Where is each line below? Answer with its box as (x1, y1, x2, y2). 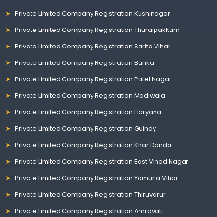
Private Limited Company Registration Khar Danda (15, 140, 172, 150)
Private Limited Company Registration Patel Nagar (15, 74, 172, 84)
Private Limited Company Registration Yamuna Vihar (15, 173, 179, 183)
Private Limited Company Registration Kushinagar (15, 8, 170, 18)
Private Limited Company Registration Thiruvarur (15, 189, 166, 199)
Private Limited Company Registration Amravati (15, 206, 163, 216)
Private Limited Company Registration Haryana (15, 107, 162, 117)
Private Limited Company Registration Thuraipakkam (15, 25, 180, 34)
